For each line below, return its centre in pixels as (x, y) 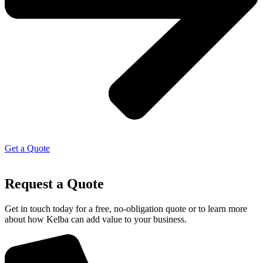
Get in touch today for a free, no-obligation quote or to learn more (126, 209)
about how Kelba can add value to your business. (96, 220)
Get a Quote (27, 149)
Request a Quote (54, 184)
